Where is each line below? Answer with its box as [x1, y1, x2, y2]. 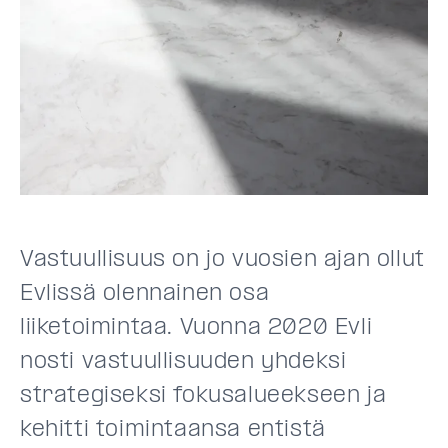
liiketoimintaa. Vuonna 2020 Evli [20, 315, 373, 340]
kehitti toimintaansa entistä [20, 417, 326, 442]
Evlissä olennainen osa [20, 281, 270, 306]
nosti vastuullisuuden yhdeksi [20, 349, 347, 374]
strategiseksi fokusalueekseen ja [20, 383, 387, 408]
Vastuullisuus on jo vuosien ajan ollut [20, 247, 425, 272]
